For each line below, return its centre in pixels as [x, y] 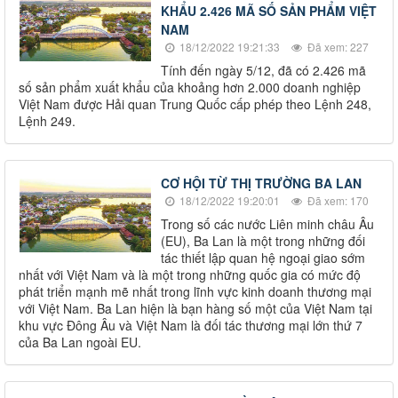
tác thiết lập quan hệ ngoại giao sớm [263, 257]
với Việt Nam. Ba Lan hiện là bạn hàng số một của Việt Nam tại [195, 308]
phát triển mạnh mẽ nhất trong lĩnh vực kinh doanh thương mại [195, 291]
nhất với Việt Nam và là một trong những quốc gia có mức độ [190, 274]
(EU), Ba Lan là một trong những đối [263, 240]
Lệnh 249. [47, 120]
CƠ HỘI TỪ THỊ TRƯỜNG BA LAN [261, 183]
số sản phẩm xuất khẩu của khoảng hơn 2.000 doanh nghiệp [190, 87]
